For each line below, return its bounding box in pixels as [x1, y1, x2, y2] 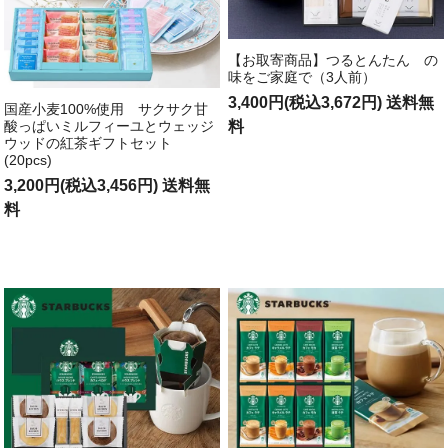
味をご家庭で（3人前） [228, 69, 377, 86]
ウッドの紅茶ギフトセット [4, 134, 173, 151]
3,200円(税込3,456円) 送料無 [4, 176, 211, 194]
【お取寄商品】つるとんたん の [228, 52, 439, 69]
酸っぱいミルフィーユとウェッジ [4, 117, 215, 134]
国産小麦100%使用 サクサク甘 [4, 100, 209, 117]
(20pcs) [4, 151, 53, 168]
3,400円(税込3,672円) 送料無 [228, 94, 435, 112]
